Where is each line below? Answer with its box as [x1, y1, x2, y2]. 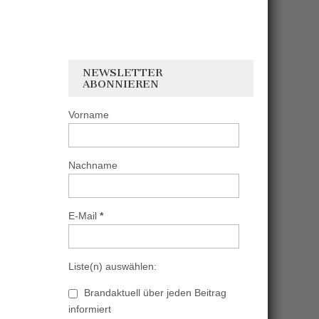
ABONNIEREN [83, 78, 159, 90]
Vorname [68, 109, 109, 120]
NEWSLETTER [83, 66, 162, 79]
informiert [68, 303, 111, 315]
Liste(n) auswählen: [68, 261, 157, 272]
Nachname [68, 159, 117, 171]
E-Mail [68, 210, 100, 221]
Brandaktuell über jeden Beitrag [81, 287, 226, 298]
